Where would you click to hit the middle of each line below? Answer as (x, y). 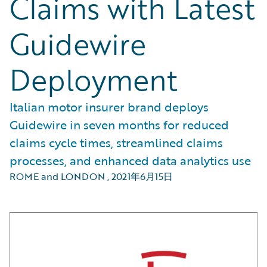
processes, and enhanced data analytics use (130, 160)
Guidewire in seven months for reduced (119, 125)
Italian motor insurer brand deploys (109, 107)
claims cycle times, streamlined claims (116, 142)
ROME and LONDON (57, 176)
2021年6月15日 (142, 176)
